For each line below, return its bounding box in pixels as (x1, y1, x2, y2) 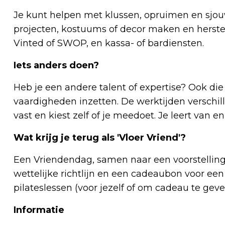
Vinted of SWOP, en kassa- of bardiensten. (14, 37, 204, 49)
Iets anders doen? (14, 59, 99, 71)
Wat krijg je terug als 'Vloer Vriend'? (14, 132, 186, 143)
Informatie (14, 204, 64, 215)
